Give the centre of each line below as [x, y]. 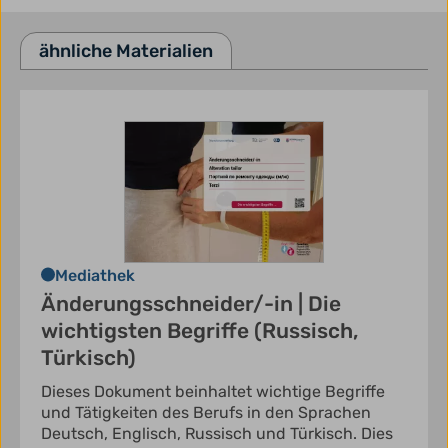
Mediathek [95, 275]
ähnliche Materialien [126, 50]
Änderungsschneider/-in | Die [191, 303]
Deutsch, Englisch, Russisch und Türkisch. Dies [217, 433]
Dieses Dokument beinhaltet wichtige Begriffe [213, 391]
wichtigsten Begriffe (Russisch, [200, 330]
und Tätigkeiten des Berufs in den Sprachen [206, 412]
